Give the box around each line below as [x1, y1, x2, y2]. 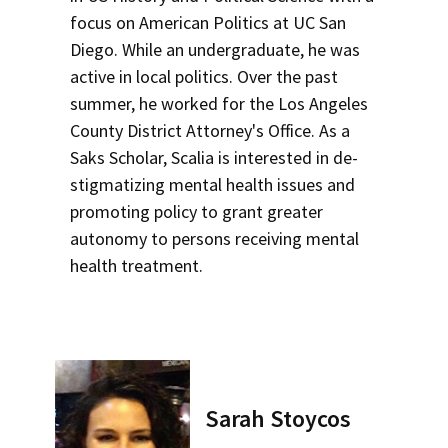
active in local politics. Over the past [70, 65, 338, 88]
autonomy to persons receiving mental [70, 227, 359, 250]
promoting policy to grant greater [70, 200, 323, 223]
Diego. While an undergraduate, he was [70, 38, 360, 61]
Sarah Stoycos [205, 403, 352, 434]
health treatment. [70, 254, 203, 277]
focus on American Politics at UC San [70, 11, 346, 34]
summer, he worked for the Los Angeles [70, 92, 368, 115]
